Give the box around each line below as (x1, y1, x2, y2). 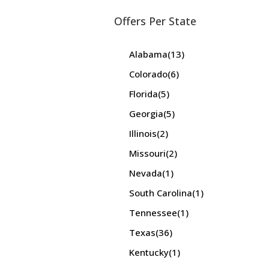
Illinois (128, 127, 157, 139)
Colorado (128, 68, 168, 80)
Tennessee (128, 207, 177, 219)
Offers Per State (113, 14, 196, 28)
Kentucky (128, 246, 169, 258)
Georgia (128, 107, 163, 119)
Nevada (128, 167, 162, 179)
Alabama (128, 48, 168, 60)
